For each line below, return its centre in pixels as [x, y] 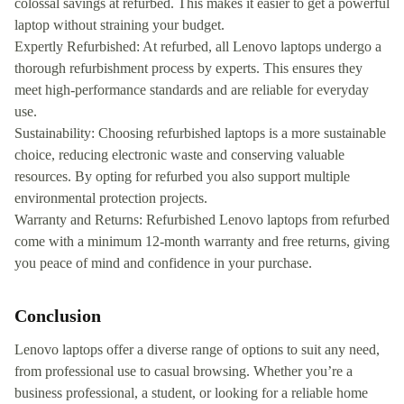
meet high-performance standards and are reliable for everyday [192, 90]
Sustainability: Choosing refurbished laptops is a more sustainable [200, 133]
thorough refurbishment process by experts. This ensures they [188, 69]
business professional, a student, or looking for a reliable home [191, 393]
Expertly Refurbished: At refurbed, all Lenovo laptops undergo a [198, 47]
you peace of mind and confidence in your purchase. [163, 263]
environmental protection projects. [111, 198]
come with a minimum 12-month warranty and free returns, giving [202, 242]
